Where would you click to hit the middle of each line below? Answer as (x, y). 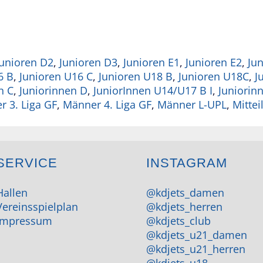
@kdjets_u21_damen (196, 235)
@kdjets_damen (185, 193)
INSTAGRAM (186, 163)
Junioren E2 (214, 63)
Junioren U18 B (136, 77)
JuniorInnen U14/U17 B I (153, 91)
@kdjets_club (178, 221)
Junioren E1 (151, 63)
